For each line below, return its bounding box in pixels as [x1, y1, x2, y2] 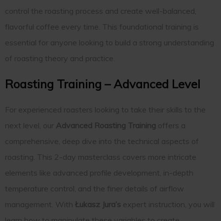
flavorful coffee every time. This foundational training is [5, 21, 199, 32]
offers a [156, 120, 185, 131]
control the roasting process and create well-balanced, [5, 5, 196, 16]
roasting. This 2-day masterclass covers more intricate [5, 152, 196, 162]
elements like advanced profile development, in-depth [5, 168, 193, 178]
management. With [5, 199, 75, 210]
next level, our [5, 120, 56, 131]
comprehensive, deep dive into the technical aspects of [5, 136, 199, 147]
